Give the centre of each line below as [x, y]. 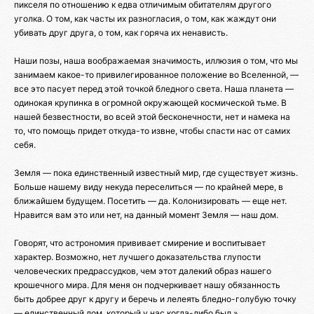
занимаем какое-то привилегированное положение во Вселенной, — [156, 74]
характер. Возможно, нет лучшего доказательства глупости [137, 257]
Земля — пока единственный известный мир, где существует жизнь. [156, 172]
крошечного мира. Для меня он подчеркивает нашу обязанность [147, 285]
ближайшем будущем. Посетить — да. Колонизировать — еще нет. [150, 200]
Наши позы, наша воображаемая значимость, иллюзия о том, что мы [156, 60]
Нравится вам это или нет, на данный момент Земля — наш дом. [146, 214]
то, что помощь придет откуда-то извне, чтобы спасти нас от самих [152, 130]
